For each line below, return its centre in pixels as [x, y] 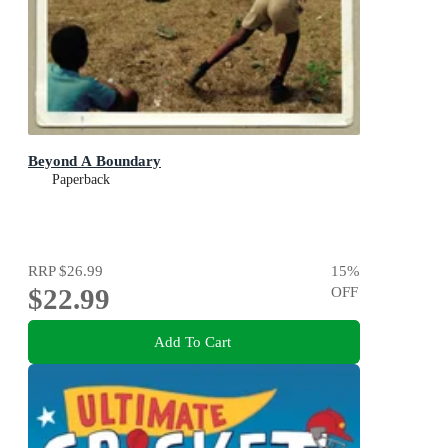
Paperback [81, 180]
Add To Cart [192, 341]
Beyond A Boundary [94, 161]
